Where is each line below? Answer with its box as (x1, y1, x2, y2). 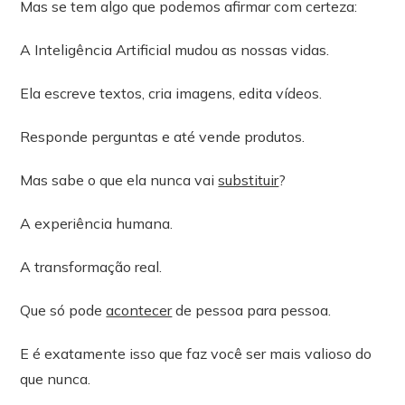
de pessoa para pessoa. (172, 300, 332, 319)
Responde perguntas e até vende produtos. (20, 127, 306, 146)
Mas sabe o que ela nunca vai (20, 170, 219, 189)
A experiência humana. (20, 213, 174, 232)
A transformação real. (20, 257, 163, 276)
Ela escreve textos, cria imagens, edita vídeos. (20, 83, 323, 102)
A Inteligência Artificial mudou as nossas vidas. (20, 40, 330, 59)
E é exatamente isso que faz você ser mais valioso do (20, 344, 372, 363)
